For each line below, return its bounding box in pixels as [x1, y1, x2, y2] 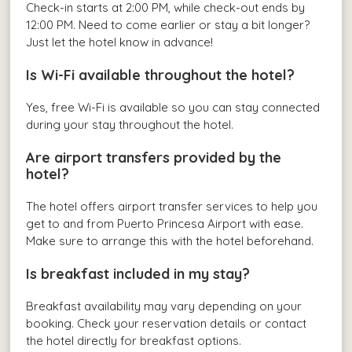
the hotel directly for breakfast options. [26, 333, 242, 349]
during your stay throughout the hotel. [26, 117, 234, 133]
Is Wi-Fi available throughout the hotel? [26, 66, 295, 85]
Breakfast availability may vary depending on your [26, 299, 302, 314]
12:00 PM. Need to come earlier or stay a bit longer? [26, 17, 310, 33]
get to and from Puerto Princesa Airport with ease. [26, 216, 304, 232]
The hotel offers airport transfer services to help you [26, 199, 318, 214]
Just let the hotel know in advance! [26, 35, 214, 50]
